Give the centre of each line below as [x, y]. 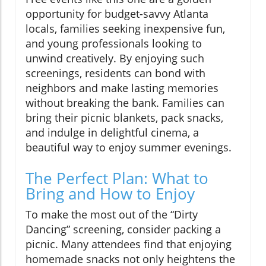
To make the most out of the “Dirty [112, 214]
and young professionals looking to [114, 43]
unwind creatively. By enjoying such [115, 58]
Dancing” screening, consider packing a [123, 229]
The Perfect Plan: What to [117, 178]
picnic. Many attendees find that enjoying [129, 244]
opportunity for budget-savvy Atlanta [117, 13]
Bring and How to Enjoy [110, 193]
